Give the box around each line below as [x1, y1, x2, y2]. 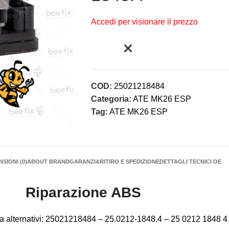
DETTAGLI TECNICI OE [159, 158, 221, 165]
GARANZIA [70, 158, 100, 165]
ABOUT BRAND [27, 158, 70, 165]
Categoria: [90, 95, 131, 103]
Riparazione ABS [26, 185, 141, 200]
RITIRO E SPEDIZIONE [100, 158, 159, 165]
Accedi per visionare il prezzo [90, 17, 198, 26]
